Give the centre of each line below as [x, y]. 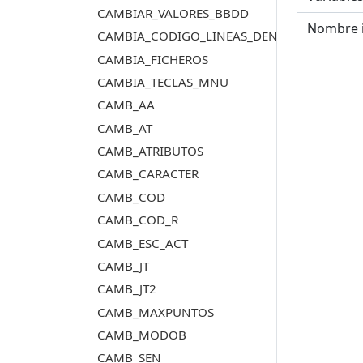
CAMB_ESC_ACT [142, 243]
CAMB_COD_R [137, 220]
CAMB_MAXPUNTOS [155, 312]
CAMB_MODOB [141, 335]
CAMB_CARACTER [147, 174]
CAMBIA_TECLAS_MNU [162, 81]
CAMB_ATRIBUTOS [150, 151]
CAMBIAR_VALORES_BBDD [173, 13]
